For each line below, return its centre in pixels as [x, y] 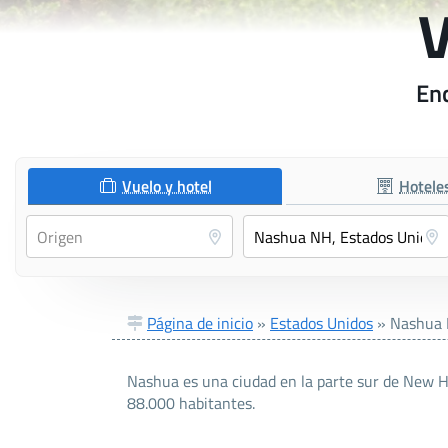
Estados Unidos [321, 323]
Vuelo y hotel [167, 186]
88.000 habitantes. [191, 403]
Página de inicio [200, 323]
